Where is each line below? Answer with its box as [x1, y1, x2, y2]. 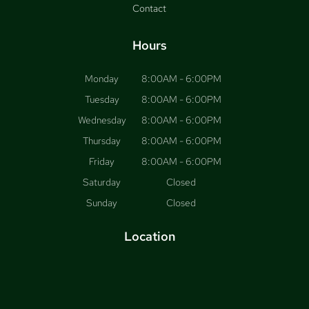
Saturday [83, 176, 121, 189]
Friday [89, 155, 114, 168]
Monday [85, 72, 119, 86]
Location [123, 228, 175, 245]
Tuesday [84, 93, 119, 106]
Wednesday [77, 114, 126, 127]
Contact [132, 2, 166, 15]
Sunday [86, 197, 117, 210]
